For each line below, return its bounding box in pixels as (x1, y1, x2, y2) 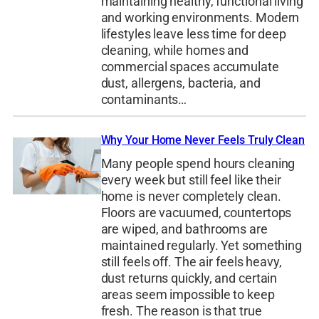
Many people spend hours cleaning (100, 156, 296, 172)
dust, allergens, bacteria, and (100, 75, 261, 92)
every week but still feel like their (100, 172, 281, 189)
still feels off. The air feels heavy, (100, 254, 282, 271)
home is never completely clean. (100, 189, 281, 205)
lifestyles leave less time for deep (100, 26, 287, 43)
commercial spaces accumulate (100, 59, 279, 75)
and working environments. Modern (100, 10, 300, 26)
